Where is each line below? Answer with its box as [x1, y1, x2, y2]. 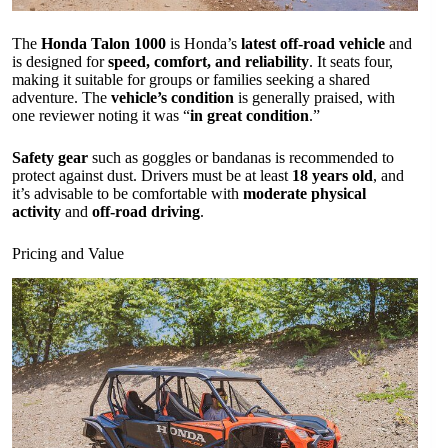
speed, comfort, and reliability [108, 53, 309, 71]
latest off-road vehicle [241, 35, 385, 53]
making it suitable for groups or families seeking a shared [12, 71, 370, 89]
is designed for [12, 53, 108, 71]
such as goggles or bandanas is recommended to [88, 149, 394, 167]
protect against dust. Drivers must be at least [12, 167, 292, 185]
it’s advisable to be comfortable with [12, 185, 243, 203]
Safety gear [12, 149, 88, 167]
